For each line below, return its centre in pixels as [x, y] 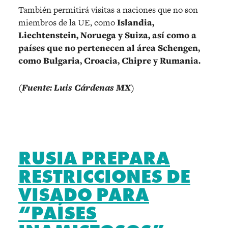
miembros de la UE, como [68, 22]
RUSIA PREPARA [94, 158]
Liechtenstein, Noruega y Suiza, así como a [107, 35]
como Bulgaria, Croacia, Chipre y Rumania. [109, 60]
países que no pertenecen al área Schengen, [109, 48]
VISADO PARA [84, 195]
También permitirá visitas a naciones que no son [108, 9]
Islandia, [136, 22]
